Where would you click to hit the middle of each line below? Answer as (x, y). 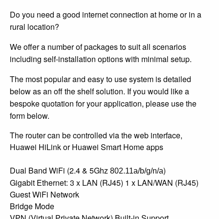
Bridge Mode (32, 206)
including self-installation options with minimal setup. (101, 59)
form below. (30, 115)
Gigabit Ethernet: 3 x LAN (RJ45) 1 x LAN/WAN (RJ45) (104, 182)
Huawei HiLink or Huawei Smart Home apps (87, 147)
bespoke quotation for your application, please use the (103, 103)
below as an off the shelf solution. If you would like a (99, 91)
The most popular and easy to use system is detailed (100, 79)
